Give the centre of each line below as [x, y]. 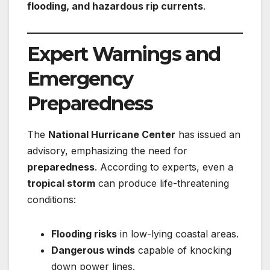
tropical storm [61, 183]
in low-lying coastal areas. [178, 234]
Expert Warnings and [124, 54]
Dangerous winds [93, 250]
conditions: [52, 199]
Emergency [80, 79]
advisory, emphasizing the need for [107, 151]
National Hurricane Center [112, 134]
